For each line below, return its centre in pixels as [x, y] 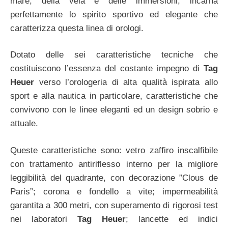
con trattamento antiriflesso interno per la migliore [114, 164]
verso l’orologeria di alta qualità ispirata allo [126, 82]
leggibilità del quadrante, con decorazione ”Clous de [114, 178]
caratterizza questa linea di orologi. [77, 28]
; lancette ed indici [172, 219]
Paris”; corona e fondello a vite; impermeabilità [114, 191]
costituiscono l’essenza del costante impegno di [107, 69]
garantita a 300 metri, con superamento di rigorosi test [114, 205]
